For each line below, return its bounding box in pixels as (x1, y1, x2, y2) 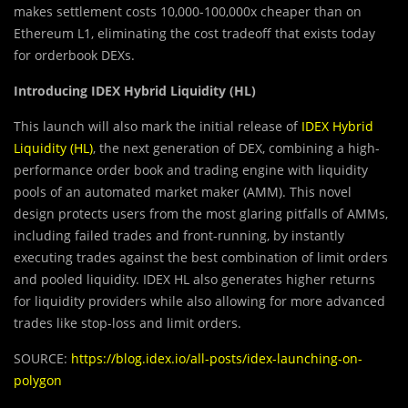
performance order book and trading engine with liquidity (14, 161, 368, 179)
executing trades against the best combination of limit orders (14, 249, 388, 267)
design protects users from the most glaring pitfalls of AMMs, (14, 205, 388, 223)
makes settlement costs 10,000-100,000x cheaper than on (14, 3, 362, 21)
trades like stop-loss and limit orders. (14, 314, 241, 332)
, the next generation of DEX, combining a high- (93, 139, 380, 158)
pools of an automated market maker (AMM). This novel (14, 183, 352, 201)
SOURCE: (14, 350, 71, 368)
